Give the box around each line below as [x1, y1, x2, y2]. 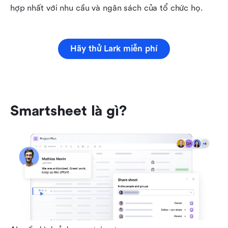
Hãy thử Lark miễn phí [70, 43, 158, 53]
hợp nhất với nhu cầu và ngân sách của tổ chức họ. [10, 3, 203, 13]
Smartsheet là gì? [10, 102, 127, 119]
